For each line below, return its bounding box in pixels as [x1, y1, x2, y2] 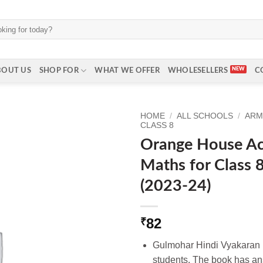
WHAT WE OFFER [95, 67, 160, 74]
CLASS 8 [140, 121, 174, 130]
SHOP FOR [39, 67, 79, 74]
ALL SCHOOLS [177, 112, 234, 120]
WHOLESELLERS [167, 67, 228, 74]
